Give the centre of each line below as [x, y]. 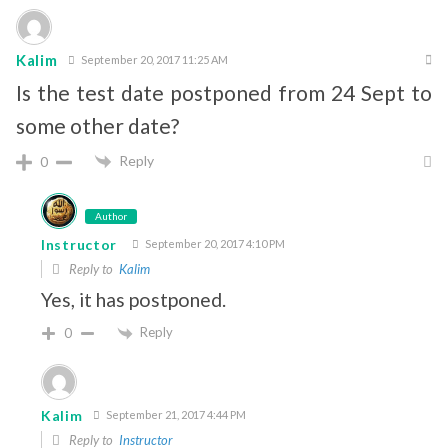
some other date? [97, 125]
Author [111, 215]
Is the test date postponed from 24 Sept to [224, 92]
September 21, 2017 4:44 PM [174, 414]
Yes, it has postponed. [133, 299]
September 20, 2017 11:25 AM [153, 59]
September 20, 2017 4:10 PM [214, 243]
